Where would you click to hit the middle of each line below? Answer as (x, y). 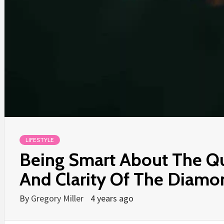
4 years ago (112, 198)
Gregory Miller (58, 198)
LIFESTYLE (40, 140)
